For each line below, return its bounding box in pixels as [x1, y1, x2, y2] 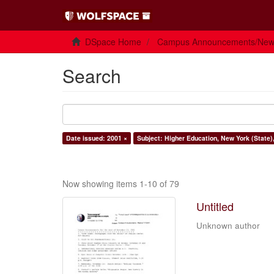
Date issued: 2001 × [66, 133, 127, 143]
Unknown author [196, 220, 261, 231]
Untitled [196, 198, 234, 214]
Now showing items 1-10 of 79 [62, 177, 179, 190]
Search [62, 62, 121, 89]
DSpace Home [85, 35, 141, 48]
